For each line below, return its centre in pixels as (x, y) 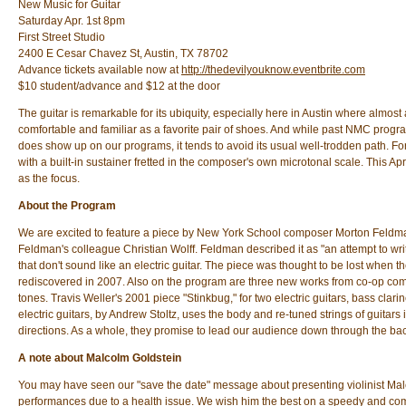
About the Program (67, 206)
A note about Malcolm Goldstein (100, 358)
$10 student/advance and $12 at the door (119, 86)
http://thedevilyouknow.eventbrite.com (273, 70)
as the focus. (49, 179)
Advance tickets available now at (100, 70)
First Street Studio (62, 37)
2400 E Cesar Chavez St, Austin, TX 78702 (123, 53)
